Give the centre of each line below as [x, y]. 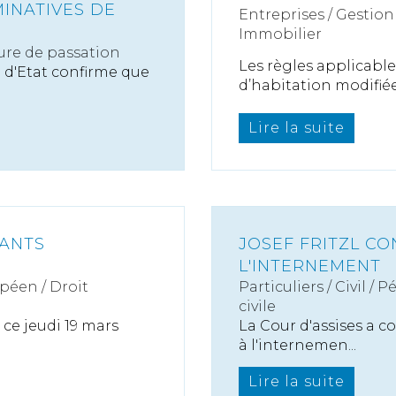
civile [257, 306]
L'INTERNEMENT [310, 266]
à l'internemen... [297, 345]
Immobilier [280, 34]
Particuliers [281, 287]
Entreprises [282, 15]
